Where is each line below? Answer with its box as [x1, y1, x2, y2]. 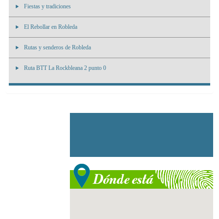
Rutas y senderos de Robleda [24, 44, 91, 51]
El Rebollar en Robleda [24, 23, 77, 31]
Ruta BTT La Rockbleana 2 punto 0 [24, 65, 106, 72]
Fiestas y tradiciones [24, 3, 71, 10]
